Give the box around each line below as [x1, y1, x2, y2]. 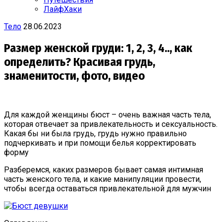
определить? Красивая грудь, [4, 55, 155, 69]
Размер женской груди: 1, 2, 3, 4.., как [4, 41, 192, 55]
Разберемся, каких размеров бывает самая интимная [4, 165, 203, 174]
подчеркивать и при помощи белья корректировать [4, 138, 196, 148]
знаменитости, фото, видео [4, 68, 145, 83]
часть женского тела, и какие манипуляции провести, [4, 174, 201, 184]
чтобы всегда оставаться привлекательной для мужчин [4, 183, 211, 193]
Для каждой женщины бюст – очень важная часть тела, [4, 110, 211, 119]
